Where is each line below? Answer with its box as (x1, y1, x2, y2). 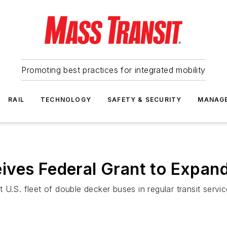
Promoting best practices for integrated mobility (21, 65, 206, 75)
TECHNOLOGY (41, 96, 91, 103)
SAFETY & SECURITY (107, 96, 182, 103)
